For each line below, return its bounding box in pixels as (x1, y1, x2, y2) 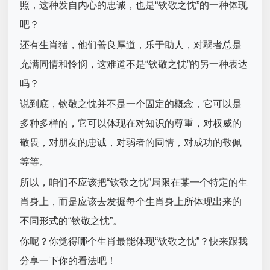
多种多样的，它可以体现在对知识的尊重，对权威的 (20, 118, 242, 129)
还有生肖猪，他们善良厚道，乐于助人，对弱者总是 (20, 40, 242, 51)
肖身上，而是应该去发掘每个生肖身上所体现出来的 (20, 196, 242, 207)
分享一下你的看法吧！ (20, 256, 117, 266)
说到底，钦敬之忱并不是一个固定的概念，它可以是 (20, 99, 242, 110)
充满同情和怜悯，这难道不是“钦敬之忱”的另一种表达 (20, 59, 248, 70)
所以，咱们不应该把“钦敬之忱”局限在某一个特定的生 (20, 177, 248, 188)
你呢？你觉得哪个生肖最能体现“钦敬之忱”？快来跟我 (20, 236, 248, 247)
